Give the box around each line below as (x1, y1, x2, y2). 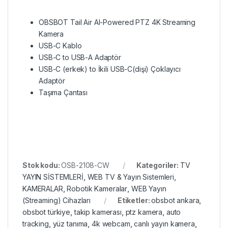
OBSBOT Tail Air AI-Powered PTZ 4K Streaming (39, 18, 195, 27)
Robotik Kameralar (67, 184, 128, 193)
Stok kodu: (22, 161, 62, 170)
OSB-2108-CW (61, 161, 109, 170)
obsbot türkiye (22, 208, 71, 217)
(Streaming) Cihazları (22, 196, 91, 205)
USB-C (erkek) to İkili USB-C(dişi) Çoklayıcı (39, 65, 181, 74)
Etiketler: (117, 196, 152, 205)
